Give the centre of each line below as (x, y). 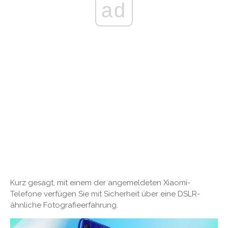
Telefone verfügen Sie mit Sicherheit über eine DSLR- (105, 194)
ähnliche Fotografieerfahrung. (64, 205)
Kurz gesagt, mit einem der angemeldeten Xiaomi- (100, 182)
